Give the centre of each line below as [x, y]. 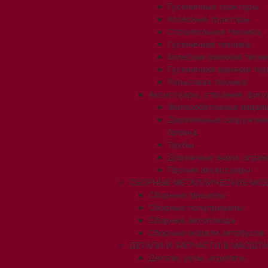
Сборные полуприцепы [196, 207]
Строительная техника [214, 31]
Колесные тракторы [209, 19]
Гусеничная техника [209, 44]
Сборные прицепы [186, 195]
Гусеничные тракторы [213, 6]
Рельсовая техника [207, 82]
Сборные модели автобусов [206, 232]
